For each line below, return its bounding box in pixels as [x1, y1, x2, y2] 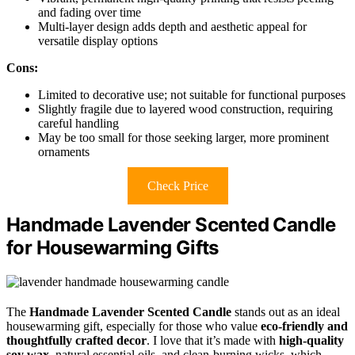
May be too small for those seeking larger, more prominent [38, 130, 329, 144]
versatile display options [38, 33, 158, 48]
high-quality [279, 333, 344, 347]
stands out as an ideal [231, 304, 340, 319]
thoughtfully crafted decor [6, 333, 147, 347]
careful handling [38, 116, 119, 130]
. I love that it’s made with [147, 333, 279, 347]
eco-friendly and [261, 319, 348, 333]
